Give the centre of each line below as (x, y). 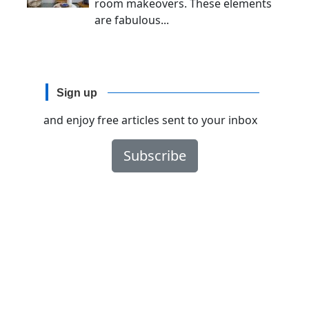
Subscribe (154, 156)
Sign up (77, 93)
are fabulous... (132, 20)
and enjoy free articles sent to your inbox (150, 120)
